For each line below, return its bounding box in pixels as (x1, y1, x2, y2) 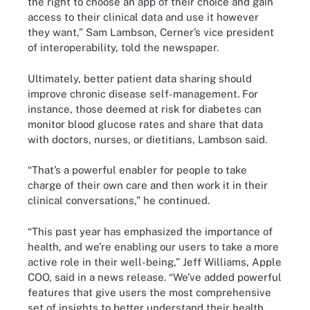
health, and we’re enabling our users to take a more (28, 240, 279, 253)
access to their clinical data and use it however (28, 11, 259, 23)
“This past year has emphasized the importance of (28, 225, 273, 237)
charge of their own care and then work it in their (28, 179, 268, 191)
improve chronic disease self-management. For (28, 87, 258, 100)
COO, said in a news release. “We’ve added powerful (28, 271, 282, 283)
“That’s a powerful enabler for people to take (28, 164, 247, 176)
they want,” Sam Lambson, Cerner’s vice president (28, 26, 274, 38)
